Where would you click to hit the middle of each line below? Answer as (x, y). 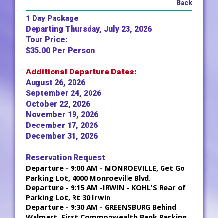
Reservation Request (65, 157)
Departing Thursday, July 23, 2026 (89, 29)
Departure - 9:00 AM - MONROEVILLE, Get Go (105, 168)
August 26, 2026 (55, 82)
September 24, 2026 (64, 93)
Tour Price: (47, 40)
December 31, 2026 (62, 136)
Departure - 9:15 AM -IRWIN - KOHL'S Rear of (106, 187)
